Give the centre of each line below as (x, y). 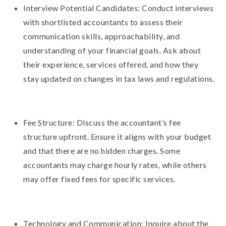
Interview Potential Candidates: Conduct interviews (119, 8)
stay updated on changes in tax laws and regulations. (119, 78)
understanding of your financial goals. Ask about (112, 50)
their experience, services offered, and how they (111, 64)
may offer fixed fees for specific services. (99, 179)
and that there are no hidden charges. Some (102, 151)
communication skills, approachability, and (102, 36)
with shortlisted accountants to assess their (103, 22)
